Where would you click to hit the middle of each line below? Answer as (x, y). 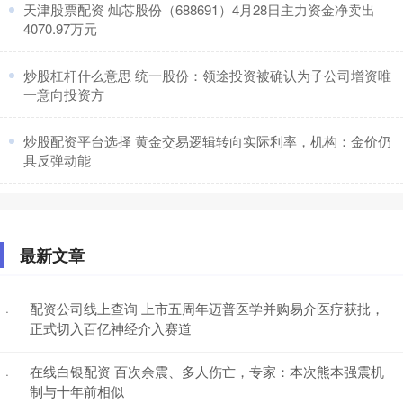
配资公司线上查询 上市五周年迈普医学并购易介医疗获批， (207, 308)
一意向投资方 (64, 94)
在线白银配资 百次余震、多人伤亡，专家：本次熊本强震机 (207, 371)
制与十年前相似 (77, 390)
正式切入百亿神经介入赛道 (111, 327)
